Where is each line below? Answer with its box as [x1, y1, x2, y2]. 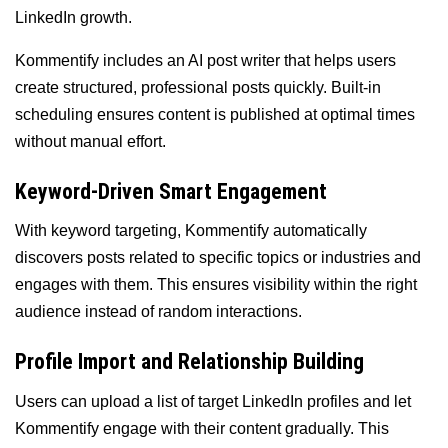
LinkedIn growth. [15, 9, 132, 27]
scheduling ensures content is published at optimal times [15, 106, 415, 124]
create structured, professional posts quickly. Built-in [15, 79, 381, 97]
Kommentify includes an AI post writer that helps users [15, 52, 396, 70]
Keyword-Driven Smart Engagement [15, 178, 327, 204]
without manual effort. [15, 133, 166, 151]
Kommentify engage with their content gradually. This [15, 419, 389, 437]
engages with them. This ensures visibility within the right [15, 276, 417, 294]
